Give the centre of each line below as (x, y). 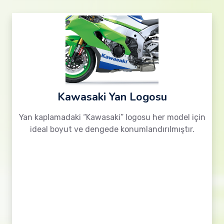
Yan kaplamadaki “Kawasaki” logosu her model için (112, 117)
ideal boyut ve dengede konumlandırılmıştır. (112, 129)
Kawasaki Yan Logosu (112, 97)
